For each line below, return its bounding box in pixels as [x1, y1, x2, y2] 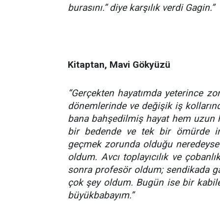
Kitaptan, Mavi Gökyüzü [68, 58, 170, 70]
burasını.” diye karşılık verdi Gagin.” [68, 1, 215, 13]
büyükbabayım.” [68, 189, 134, 201]
